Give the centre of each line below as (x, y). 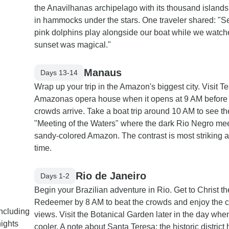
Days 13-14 (59, 72)
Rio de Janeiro (111, 176)
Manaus (103, 72)
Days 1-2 (55, 176)
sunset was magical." (73, 45)
